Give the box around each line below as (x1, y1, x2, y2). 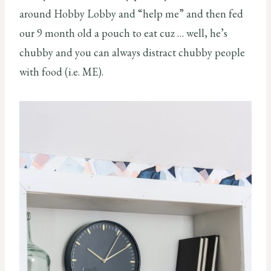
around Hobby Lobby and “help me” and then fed (19, 6, 243, 21)
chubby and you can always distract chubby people (19, 45, 245, 59)
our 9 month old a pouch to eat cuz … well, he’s (19, 25, 227, 40)
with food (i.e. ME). (19, 64, 103, 79)
